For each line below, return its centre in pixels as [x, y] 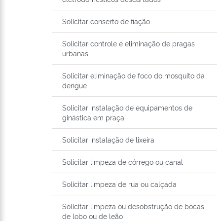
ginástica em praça [93, 117]
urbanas [75, 53]
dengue [74, 85]
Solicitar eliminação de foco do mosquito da [133, 75]
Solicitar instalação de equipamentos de [127, 108]
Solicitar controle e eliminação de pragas [129, 43]
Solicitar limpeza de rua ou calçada [119, 184]
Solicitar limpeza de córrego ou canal [123, 162]
